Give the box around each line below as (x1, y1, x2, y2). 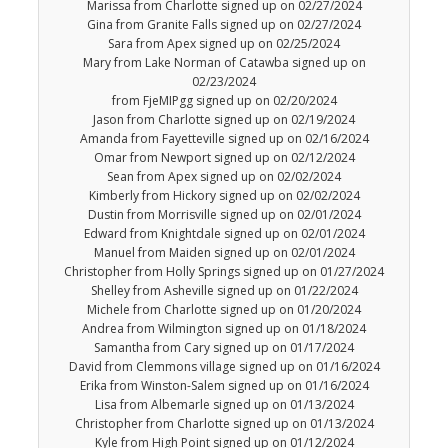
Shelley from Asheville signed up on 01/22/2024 (90, 282, 358, 300)
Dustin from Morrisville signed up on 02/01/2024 (87, 206, 361, 224)
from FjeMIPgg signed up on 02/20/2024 (111, 92, 337, 110)
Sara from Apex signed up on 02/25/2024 (108, 35, 340, 53)
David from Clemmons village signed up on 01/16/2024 (68, 358, 380, 376)
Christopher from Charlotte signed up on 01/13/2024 (74, 415, 374, 433)
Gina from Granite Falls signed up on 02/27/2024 (87, 16, 361, 34)
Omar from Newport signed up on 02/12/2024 (93, 149, 355, 167)
